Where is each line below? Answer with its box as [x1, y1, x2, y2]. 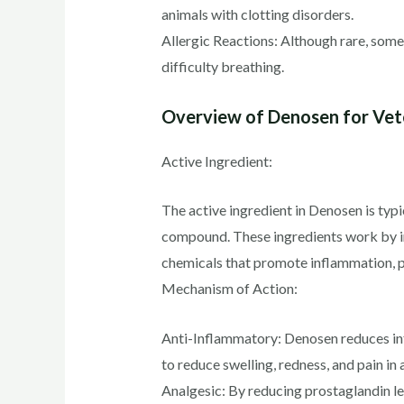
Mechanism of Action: [161, 280, 298, 298]
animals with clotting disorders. [161, 5, 353, 23]
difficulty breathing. [161, 57, 284, 75]
